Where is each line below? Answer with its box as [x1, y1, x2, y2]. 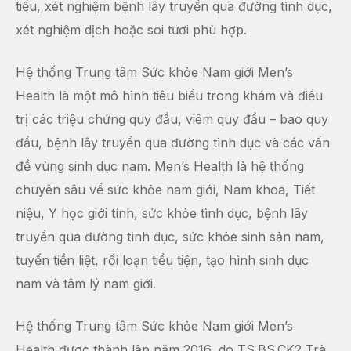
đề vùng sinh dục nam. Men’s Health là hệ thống [16, 158, 304, 175]
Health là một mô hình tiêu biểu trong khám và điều [16, 88, 323, 104]
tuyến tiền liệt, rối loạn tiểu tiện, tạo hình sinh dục [16, 252, 309, 269]
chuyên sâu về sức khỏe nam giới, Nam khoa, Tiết [16, 182, 315, 198]
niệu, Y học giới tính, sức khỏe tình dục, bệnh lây [16, 205, 308, 222]
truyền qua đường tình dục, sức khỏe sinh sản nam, [16, 229, 324, 245]
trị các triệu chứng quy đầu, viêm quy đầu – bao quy [16, 111, 328, 128]
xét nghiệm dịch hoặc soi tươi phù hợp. [16, 22, 247, 38]
